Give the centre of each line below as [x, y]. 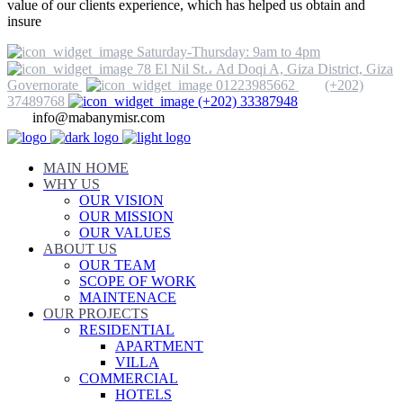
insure [24, 21]
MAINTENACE [128, 297]
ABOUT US [80, 248]
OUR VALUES [125, 232]
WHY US [72, 184]
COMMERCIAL [129, 378]
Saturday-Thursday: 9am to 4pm [228, 51]
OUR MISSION [126, 216]
